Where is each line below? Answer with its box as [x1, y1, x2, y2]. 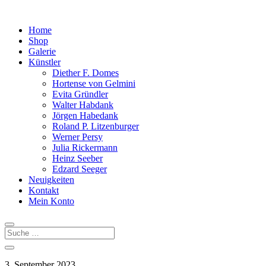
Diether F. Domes [52, 68, 119, 78]
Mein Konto [28, 196, 74, 206]
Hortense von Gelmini [52, 78, 135, 88]
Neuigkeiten [28, 175, 74, 185]
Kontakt [28, 185, 59, 195]
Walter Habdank [52, 100, 113, 110]
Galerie [28, 46, 56, 56]
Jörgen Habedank [52, 110, 118, 121]
